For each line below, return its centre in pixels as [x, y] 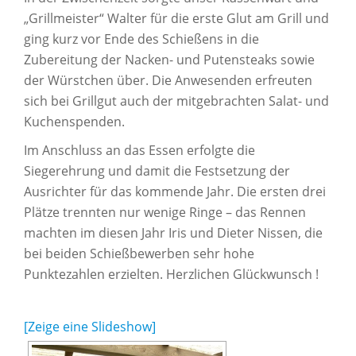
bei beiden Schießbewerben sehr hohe [139, 253]
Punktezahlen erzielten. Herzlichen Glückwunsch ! [171, 274]
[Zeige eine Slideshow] [90, 327]
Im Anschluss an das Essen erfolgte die [139, 150]
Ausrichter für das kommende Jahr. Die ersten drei [175, 192]
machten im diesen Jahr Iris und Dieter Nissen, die [173, 233]
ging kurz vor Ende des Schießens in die [141, 39]
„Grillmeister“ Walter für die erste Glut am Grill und [176, 18]
